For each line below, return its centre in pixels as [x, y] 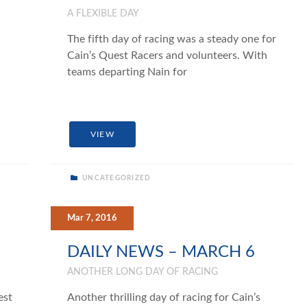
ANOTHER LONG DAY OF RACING [143, 272]
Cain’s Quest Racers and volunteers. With [168, 55]
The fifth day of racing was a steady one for [172, 39]
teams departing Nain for [127, 72]
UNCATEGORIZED [115, 178]
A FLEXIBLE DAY [103, 13]
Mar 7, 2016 [93, 218]
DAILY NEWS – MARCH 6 [161, 252]
